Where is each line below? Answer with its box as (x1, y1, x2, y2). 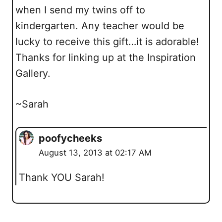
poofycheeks (39, 132, 102, 144)
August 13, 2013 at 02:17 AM (39, 148, 152, 158)
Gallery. (15, 67, 51, 79)
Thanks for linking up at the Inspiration (15, 52, 196, 63)
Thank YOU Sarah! (19, 171, 105, 183)
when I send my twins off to (15, 4, 145, 16)
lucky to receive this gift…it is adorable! (15, 36, 199, 48)
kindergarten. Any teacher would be (15, 20, 184, 32)
